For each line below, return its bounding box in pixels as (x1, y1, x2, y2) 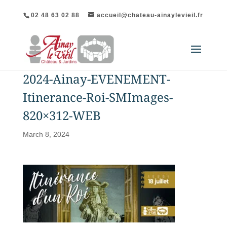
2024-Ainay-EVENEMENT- (22, 70, 170, 87)
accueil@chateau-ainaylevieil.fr (97, 12, 204, 19)
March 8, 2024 (22, 130, 69, 138)
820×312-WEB (22, 107, 101, 124)
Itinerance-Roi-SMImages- (22, 89, 173, 105)
